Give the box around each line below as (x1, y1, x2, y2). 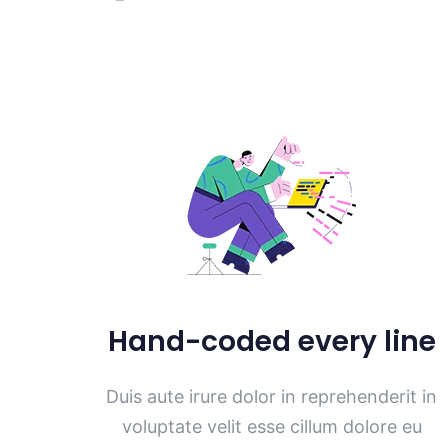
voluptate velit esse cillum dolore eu (121, 416, 422, 438)
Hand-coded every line (107, 322, 436, 362)
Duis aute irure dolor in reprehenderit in (106, 386, 438, 408)
